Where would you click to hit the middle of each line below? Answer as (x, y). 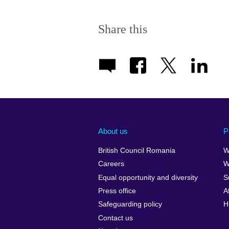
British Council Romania (137, 150)
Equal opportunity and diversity (148, 177)
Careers (111, 164)
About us (113, 131)
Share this (123, 29)
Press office (117, 191)
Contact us (116, 218)
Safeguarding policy (130, 204)
